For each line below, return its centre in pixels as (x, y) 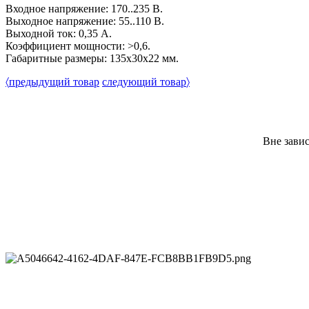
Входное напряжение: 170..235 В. (84, 9)
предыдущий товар (54, 82)
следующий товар (144, 82)
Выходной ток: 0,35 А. (59, 34)
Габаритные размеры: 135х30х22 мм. (92, 59)
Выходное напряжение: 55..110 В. (85, 21)
